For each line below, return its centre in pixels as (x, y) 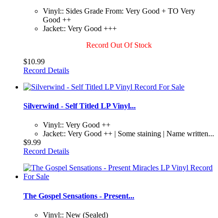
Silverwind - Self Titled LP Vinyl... (80, 106)
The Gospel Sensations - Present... (79, 196)
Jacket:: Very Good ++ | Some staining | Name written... (128, 134)
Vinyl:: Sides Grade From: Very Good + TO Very (119, 11)
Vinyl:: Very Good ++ (77, 125)
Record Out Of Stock (119, 45)
